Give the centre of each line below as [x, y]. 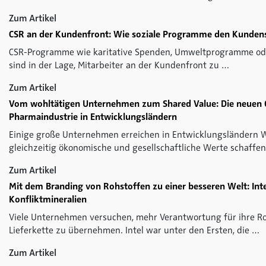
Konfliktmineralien [48, 199]
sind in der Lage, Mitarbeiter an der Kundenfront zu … [119, 65]
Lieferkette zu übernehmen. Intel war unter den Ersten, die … [134, 230]
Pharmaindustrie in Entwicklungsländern [93, 117]
